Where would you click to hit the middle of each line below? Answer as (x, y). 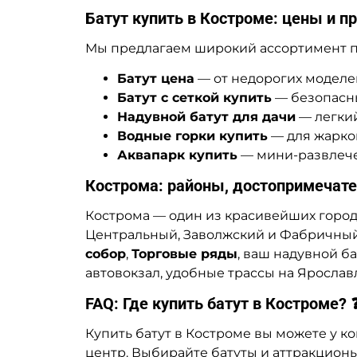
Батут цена (156, 78)
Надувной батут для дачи (206, 116)
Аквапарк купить (177, 155)
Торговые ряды (184, 253)
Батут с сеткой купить (194, 97)
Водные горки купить (192, 135)
